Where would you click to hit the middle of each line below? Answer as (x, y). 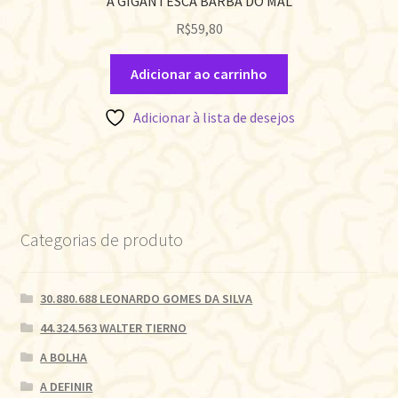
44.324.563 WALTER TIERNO (114, 327)
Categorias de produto (101, 240)
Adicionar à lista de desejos (214, 117)
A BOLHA (64, 357)
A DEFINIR (67, 386)
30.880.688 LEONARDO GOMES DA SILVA (147, 298)
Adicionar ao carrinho (199, 73)
